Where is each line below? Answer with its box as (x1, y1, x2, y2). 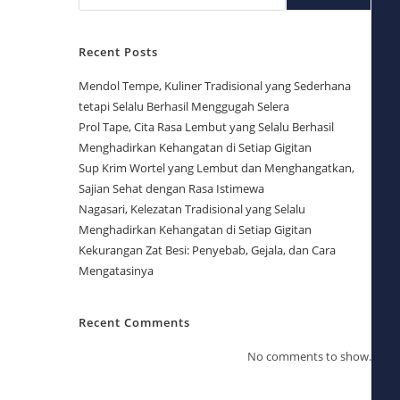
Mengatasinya (78, 262, 154, 279)
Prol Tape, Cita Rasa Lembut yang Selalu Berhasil (78, 118, 334, 135)
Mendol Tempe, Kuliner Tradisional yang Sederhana (78, 77, 351, 94)
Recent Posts (78, 43, 158, 60)
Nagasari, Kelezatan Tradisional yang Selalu (78, 200, 305, 217)
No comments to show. (247, 347, 371, 364)
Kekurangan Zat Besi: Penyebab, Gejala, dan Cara (78, 241, 336, 258)
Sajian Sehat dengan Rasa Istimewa (78, 179, 264, 196)
